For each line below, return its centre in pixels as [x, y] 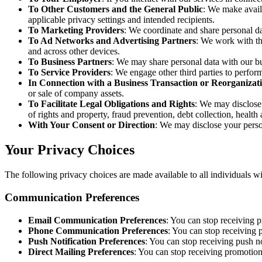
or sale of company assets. [76, 94]
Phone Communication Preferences [98, 230]
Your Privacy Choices [70, 150]
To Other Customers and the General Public [116, 9]
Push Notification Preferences [87, 241]
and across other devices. [74, 51]
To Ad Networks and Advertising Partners [112, 41]
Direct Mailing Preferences [81, 251]
